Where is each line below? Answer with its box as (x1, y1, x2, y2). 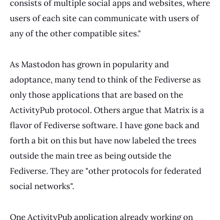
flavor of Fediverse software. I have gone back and (10, 119, 199, 131)
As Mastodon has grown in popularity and (10, 58, 169, 70)
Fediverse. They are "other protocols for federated (10, 165, 201, 176)
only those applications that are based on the (10, 89, 183, 100)
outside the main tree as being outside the (10, 150, 171, 161)
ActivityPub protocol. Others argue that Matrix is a (10, 104, 204, 115)
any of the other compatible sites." (10, 28, 141, 39)
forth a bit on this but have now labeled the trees (10, 135, 196, 146)
